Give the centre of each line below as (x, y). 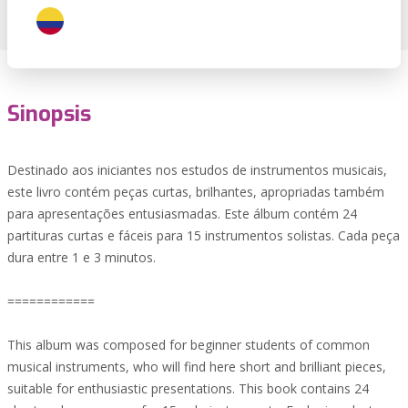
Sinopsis (49, 114)
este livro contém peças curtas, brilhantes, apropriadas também (196, 192)
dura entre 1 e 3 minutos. (82, 257)
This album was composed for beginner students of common (189, 345)
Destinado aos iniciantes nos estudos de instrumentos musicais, (197, 170)
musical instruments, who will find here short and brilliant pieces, (197, 367)
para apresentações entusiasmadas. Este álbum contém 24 (182, 214)
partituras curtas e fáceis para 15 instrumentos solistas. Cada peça (204, 235)
